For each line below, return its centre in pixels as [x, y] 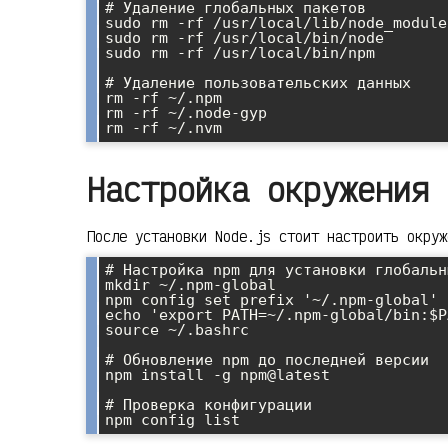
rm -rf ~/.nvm [163, 128]
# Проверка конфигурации [208, 405]
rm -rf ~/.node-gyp [186, 113]
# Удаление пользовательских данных [258, 83]
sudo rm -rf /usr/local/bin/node [244, 38]
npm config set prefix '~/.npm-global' [271, 300]
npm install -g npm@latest [217, 375]
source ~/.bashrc [177, 330]
